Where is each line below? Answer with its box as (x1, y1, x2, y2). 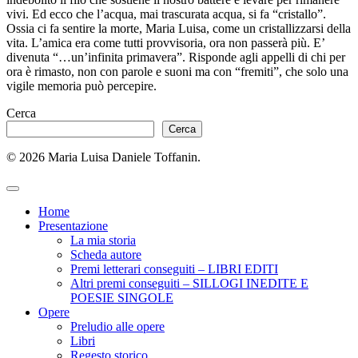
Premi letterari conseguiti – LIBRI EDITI (70, 262, 278, 276)
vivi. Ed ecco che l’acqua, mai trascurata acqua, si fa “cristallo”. (6, 7, 326, 22)
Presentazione (38, 219, 108, 233)
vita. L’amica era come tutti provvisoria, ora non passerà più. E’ (6, 36, 324, 50)
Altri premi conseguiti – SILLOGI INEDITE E (70, 276, 308, 291)
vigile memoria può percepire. (6, 79, 157, 93)
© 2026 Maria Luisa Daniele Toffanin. (6, 150, 201, 165)
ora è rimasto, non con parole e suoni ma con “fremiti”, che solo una (6, 65, 348, 79)
